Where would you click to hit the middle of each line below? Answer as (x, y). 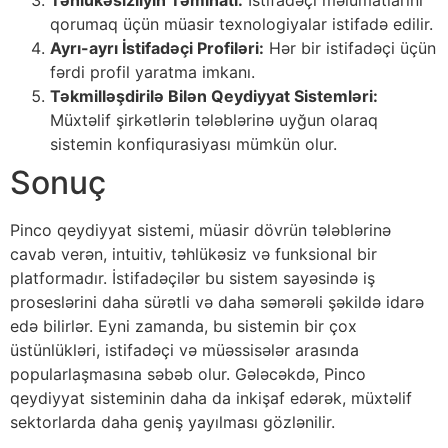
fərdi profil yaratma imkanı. (152, 71)
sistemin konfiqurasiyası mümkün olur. (193, 143)
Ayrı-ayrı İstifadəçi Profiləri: (157, 47)
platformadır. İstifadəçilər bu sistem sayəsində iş (192, 277)
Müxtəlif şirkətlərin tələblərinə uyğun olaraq (214, 119)
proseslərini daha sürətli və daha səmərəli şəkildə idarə (217, 301)
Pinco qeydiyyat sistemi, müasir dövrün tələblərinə (200, 229)
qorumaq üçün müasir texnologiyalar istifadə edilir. (241, 23)
